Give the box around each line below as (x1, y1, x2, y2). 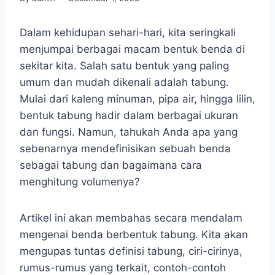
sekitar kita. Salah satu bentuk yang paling (20, 59, 229, 72)
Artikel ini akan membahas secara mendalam (20, 211, 242, 224)
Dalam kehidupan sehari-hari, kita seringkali (20, 26, 236, 39)
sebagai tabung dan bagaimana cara (20, 158, 202, 171)
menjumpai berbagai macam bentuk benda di (20, 42, 245, 55)
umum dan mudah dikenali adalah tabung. (20, 76, 229, 88)
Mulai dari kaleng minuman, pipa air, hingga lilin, (20, 92, 255, 105)
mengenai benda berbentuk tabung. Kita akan (20, 228, 248, 241)
